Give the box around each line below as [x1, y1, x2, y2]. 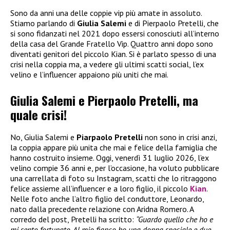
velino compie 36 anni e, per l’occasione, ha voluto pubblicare [10, 162, 219, 173]
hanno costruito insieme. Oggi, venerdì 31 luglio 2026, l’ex [10, 152, 209, 163]
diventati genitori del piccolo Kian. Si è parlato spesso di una [10, 48, 216, 59]
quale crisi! [10, 105, 67, 124]
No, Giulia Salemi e [10, 131, 76, 142]
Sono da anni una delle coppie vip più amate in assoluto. [10, 7, 202, 18]
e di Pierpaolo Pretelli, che [126, 17, 219, 28]
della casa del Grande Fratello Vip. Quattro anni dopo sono [10, 38, 213, 49]
